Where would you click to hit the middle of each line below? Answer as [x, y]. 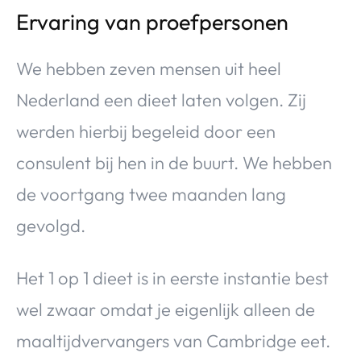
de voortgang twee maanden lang [151, 194]
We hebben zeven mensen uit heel [149, 68]
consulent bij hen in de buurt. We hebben [174, 162]
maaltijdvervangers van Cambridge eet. [173, 340]
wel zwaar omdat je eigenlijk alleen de [166, 309]
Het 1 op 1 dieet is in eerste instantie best [172, 278]
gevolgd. [51, 225]
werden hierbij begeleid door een [146, 131]
